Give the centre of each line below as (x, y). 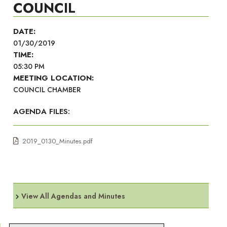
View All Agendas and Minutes (73, 196)
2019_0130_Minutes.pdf (58, 141)
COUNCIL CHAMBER (47, 90)
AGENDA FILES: (42, 111)
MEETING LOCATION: (53, 78)
